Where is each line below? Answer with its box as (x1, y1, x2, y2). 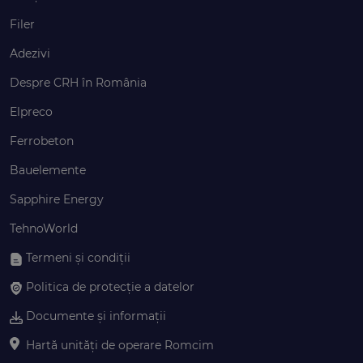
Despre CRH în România (10, 75, 147, 91)
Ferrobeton (10, 134, 74, 149)
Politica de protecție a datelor (26, 280, 194, 295)
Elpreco (10, 105, 53, 120)
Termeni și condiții (26, 250, 130, 266)
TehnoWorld (10, 221, 78, 237)
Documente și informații (26, 309, 166, 324)
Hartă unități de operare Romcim (26, 338, 214, 353)
